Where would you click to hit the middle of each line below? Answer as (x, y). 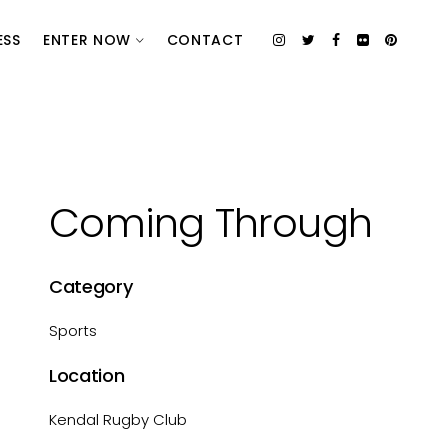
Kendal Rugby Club (118, 419)
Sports (73, 330)
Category (91, 286)
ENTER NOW (89, 40)
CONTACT (205, 40)
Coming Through (210, 223)
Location (87, 375)
